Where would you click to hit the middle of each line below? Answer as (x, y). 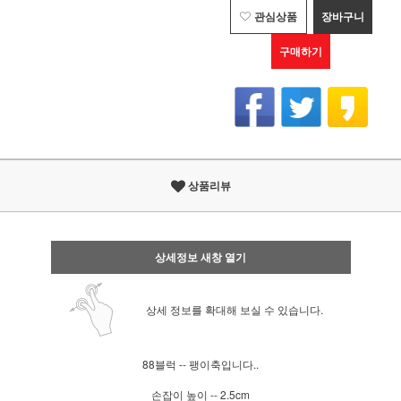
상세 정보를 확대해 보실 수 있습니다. (234, 309)
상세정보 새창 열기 (200, 257)
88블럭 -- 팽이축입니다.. (200, 364)
